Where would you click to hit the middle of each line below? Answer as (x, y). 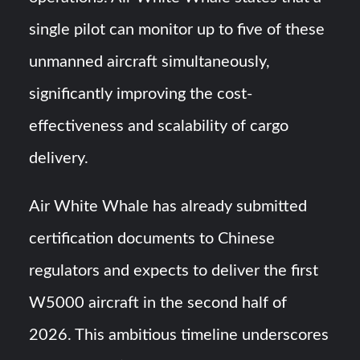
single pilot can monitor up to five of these (177, 30)
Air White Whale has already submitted (168, 207)
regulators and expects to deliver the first (174, 271)
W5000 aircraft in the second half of (158, 303)
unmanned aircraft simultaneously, (150, 62)
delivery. (59, 159)
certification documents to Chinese (152, 239)
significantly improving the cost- (141, 94)
